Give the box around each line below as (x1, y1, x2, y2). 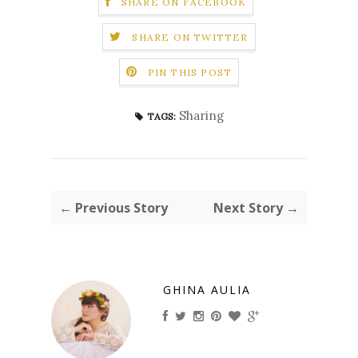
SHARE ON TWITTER (132, 31, 249, 44)
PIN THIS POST (147, 66, 233, 79)
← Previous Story (59, 199, 168, 217)
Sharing (178, 108, 224, 124)
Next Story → (213, 199, 299, 217)
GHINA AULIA (163, 282, 251, 298)
